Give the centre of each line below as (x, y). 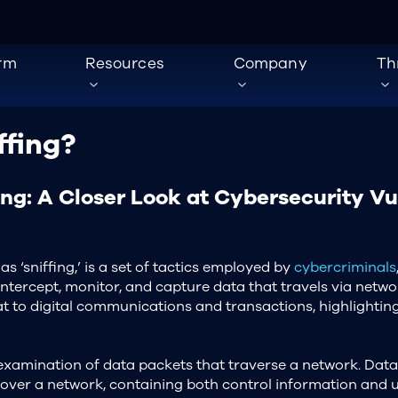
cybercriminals (345, 267)
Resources (125, 64)
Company (270, 64)
